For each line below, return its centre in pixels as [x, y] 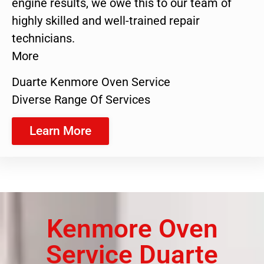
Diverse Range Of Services [81, 100]
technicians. [43, 38]
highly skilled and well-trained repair [106, 20]
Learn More [60, 131]
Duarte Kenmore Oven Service [91, 82]
